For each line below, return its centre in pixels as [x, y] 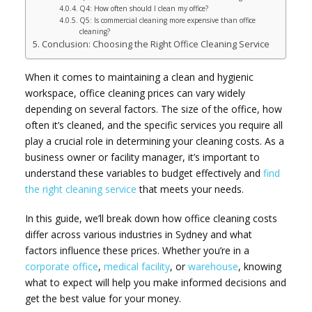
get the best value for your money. [103, 298]
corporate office [62, 266]
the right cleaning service [81, 189]
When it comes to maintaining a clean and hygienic [140, 77]
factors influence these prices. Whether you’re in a [138, 250]
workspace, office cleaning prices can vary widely [135, 93]
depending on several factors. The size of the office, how [154, 109]
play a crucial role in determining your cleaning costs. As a [155, 141]
